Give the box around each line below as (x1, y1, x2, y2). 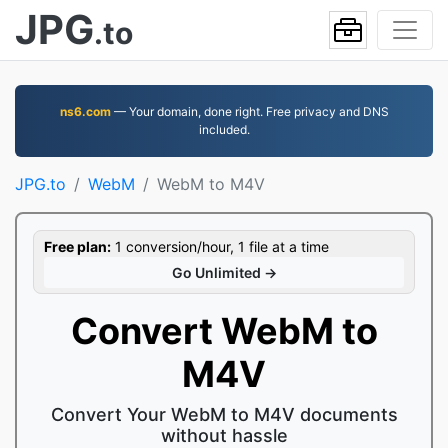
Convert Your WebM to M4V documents (50, 404, 398, 425)
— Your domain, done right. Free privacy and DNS (110, 104, 389, 119)
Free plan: (44, 238, 111, 255)
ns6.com (59, 104, 111, 119)
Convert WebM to (70, 309, 378, 353)
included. (198, 122, 250, 137)
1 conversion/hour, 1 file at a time (111, 238, 329, 255)
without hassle (160, 425, 288, 446)
